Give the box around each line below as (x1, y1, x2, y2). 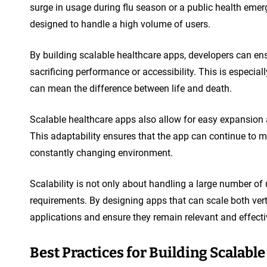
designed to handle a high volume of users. (30, 18, 210, 30)
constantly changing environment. (30, 147, 173, 159)
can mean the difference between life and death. (30, 82, 232, 94)
